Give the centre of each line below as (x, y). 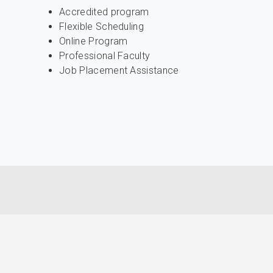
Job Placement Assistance (119, 70)
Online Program (94, 41)
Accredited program (104, 12)
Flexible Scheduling (102, 27)
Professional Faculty (105, 56)
